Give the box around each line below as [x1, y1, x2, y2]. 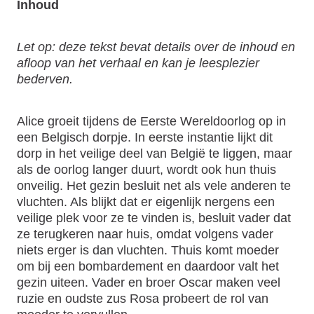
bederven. [17, 71, 73, 87]
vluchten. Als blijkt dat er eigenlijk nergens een [17, 193, 275, 209]
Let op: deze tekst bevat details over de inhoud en [17, 39, 295, 55]
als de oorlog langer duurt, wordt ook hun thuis [17, 161, 276, 177]
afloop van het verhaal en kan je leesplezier [17, 55, 259, 71]
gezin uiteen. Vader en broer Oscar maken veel [17, 274, 280, 289]
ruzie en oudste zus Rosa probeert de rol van [17, 290, 268, 306]
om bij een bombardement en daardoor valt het [17, 258, 279, 273]
